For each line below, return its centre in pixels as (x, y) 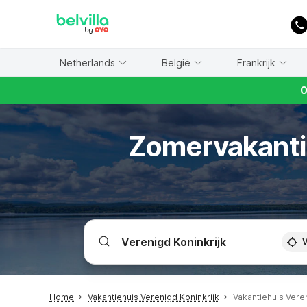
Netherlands (87, 62)
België (176, 62)
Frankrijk (256, 62)
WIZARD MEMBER (61, 7)
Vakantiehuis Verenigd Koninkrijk (153, 297)
